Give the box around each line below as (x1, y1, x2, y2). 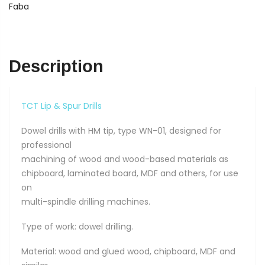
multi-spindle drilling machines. (21, 196, 150, 208)
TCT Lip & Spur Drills (21, 99, 102, 112)
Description (9, 56, 104, 76)
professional (21, 139, 72, 151)
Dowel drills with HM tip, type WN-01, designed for (21, 125, 221, 137)
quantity (27, 38, 63, 50)
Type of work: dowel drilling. (21, 221, 133, 233)
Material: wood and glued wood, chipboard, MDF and (21, 245, 235, 258)
